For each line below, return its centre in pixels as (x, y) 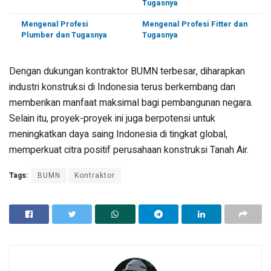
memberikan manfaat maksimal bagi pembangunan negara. (131, 103)
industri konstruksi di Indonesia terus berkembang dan (122, 87)
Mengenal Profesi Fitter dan (195, 24)
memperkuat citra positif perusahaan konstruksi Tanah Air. (129, 150)
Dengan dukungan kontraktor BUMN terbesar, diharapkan (127, 71)
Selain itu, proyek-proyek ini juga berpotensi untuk (112, 118)
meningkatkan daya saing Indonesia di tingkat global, (118, 134)
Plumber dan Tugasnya (64, 35)
